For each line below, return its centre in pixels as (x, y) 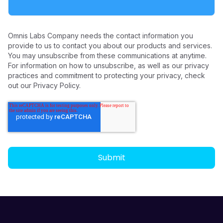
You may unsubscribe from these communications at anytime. (107, 56)
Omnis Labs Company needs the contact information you (101, 36)
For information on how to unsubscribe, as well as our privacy (109, 66)
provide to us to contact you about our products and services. (110, 46)
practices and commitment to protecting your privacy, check (107, 76)
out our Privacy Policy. (44, 86)
